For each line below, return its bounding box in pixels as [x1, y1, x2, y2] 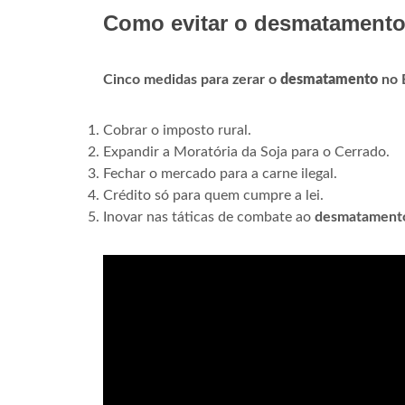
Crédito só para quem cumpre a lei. [103, 188, 324, 202]
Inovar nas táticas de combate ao [103, 210, 315, 224]
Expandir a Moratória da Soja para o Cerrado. [103, 145, 390, 159]
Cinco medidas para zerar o [103, 72, 280, 87]
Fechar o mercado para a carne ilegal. [103, 166, 337, 181]
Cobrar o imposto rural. [103, 123, 251, 137]
